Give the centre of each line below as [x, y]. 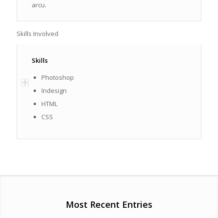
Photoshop [57, 77]
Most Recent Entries [109, 204]
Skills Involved [37, 33]
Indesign [54, 90]
